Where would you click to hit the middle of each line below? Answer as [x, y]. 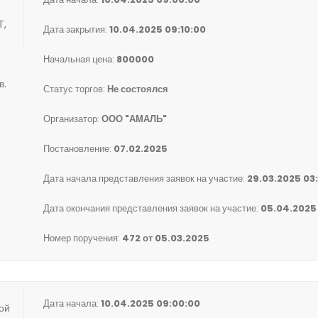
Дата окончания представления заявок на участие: [152, 208]
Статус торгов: [75, 89]
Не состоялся [138, 89]
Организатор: [72, 119]
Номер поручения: [83, 238]
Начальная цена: [80, 59]
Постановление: [78, 149]
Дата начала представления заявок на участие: [145, 179]
